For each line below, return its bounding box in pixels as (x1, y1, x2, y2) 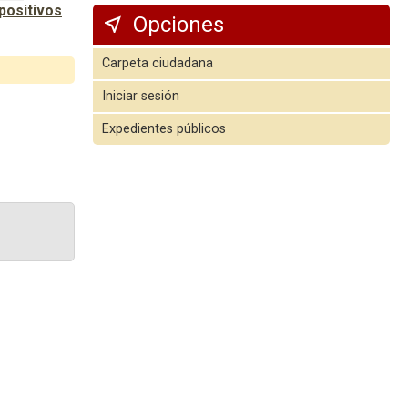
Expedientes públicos (102, 120, 226, 137)
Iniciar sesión (102, 87, 179, 104)
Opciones (133, 11, 224, 37)
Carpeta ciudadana (102, 55, 213, 71)
